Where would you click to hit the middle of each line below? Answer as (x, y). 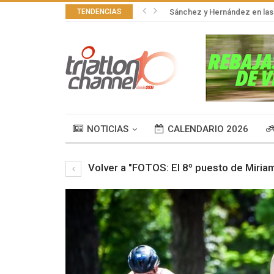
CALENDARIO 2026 (208, 129)
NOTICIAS (108, 129)
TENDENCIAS (99, 12)
